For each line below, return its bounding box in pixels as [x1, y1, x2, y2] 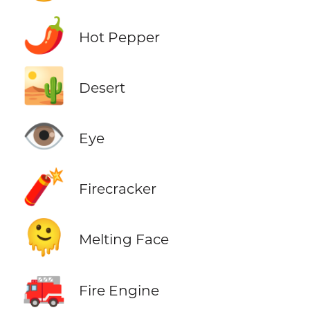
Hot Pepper [78, 28, 160, 46]
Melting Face [78, 230, 169, 248]
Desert [78, 79, 125, 97]
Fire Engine [78, 281, 159, 299]
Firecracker [78, 180, 156, 198]
